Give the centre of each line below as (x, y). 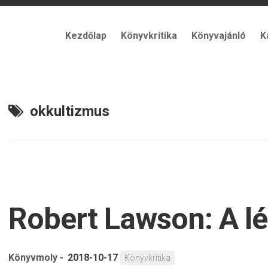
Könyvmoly (33, 258)
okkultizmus (70, 111)
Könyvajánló (219, 36)
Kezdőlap (86, 36)
